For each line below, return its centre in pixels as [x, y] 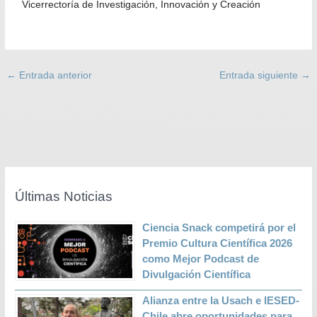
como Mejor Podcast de [201, 258]
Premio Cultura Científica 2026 [218, 243]
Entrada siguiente [260, 75]
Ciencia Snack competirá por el [219, 227]
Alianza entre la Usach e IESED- [221, 301]
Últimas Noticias [64, 196]
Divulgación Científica [197, 274]
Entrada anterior [54, 75]
